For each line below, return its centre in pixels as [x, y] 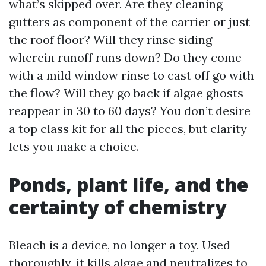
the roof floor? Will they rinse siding [110, 39]
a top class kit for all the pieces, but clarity [128, 129]
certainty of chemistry [118, 207]
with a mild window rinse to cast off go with [132, 75]
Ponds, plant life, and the [129, 184]
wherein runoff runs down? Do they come [125, 57]
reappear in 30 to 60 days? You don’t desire [130, 111]
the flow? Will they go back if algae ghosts [126, 93]
